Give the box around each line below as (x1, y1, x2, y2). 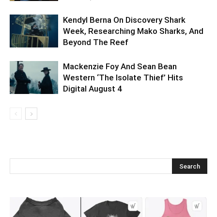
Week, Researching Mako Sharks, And (63, 26, 203, 36)
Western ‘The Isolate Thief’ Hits (63, 72, 183, 82)
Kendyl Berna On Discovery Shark (63, 15, 186, 25)
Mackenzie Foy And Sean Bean (63, 61, 177, 71)
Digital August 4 (63, 83, 122, 93)
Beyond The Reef (63, 37, 128, 47)
